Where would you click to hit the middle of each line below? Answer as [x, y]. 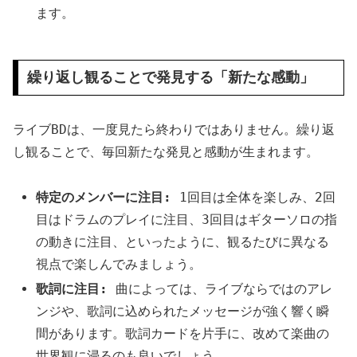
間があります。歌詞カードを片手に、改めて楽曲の [183, 333]
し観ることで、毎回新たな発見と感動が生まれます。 [166, 151]
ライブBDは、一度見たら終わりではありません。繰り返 [174, 129]
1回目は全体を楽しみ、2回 [254, 197]
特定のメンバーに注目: [104, 197]
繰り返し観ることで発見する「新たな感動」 [170, 77]
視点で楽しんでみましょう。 [119, 264]
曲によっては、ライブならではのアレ [220, 288]
